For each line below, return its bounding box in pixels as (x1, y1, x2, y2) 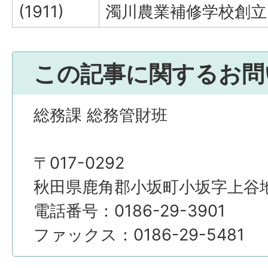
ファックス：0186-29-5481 (33, 225, 245, 245)
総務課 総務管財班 (33, 105, 167, 125)
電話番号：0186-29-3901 (33, 201, 226, 221)
